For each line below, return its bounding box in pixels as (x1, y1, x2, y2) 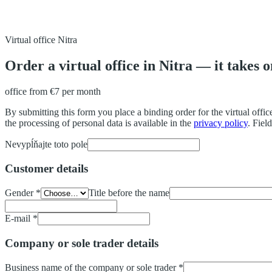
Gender (5, 188, 33, 199)
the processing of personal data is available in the (5, 117, 191, 128)
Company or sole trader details (5, 236, 158, 250)
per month (62, 86, 101, 97)
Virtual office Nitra (5, 34, 77, 45)
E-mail (5, 213, 30, 224)
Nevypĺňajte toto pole (5, 138, 87, 149)
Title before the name (89, 188, 169, 199)
